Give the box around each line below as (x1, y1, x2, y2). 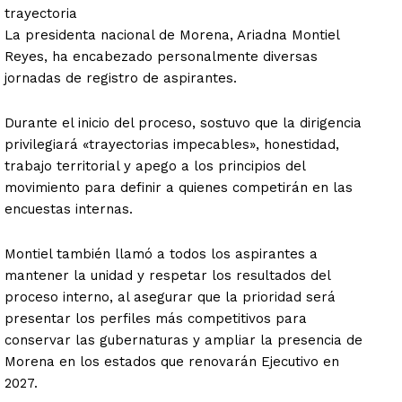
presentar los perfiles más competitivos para (4, 310, 307, 328)
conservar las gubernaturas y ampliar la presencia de (4, 332, 363, 349)
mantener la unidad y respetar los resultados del (4, 267, 330, 284)
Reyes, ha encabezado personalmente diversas (4, 48, 318, 66)
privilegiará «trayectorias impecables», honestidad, (4, 136, 339, 153)
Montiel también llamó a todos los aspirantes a (4, 246, 318, 263)
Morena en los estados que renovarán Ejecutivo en (4, 354, 339, 371)
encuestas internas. (4, 201, 133, 218)
